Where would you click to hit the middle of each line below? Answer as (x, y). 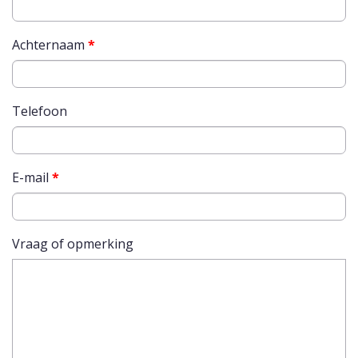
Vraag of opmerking (73, 244)
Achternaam (50, 45)
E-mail (32, 178)
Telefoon (40, 111)
